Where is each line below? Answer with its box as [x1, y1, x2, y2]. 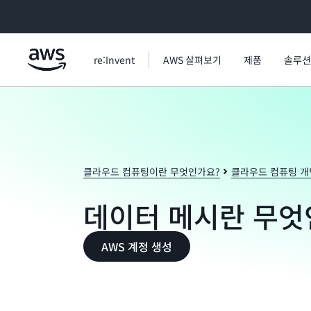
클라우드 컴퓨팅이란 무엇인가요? [83, 165, 220, 178]
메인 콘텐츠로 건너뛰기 [6, 8, 109, 19]
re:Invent [94, 53, 135, 67]
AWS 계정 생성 [101, 238, 172, 255]
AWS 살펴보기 [163, 53, 221, 67]
